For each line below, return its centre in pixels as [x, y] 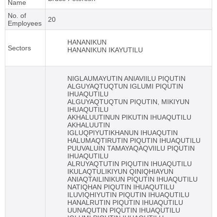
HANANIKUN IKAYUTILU [105, 50]
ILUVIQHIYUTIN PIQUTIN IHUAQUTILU [128, 195]
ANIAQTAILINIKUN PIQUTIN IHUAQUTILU [132, 179]
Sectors [19, 48]
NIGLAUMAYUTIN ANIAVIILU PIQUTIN [126, 79]
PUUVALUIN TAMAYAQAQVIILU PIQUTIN [131, 148]
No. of [17, 16]
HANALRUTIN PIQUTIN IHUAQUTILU [125, 203]
